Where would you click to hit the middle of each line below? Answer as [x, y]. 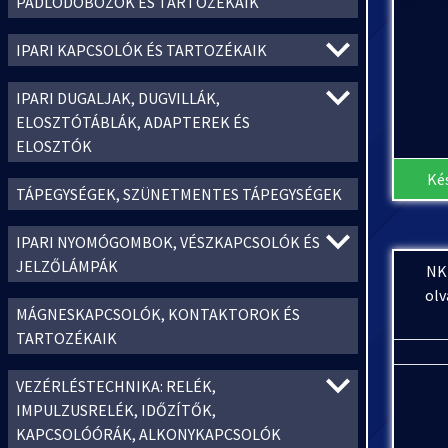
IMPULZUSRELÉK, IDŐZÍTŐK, [116, 410]
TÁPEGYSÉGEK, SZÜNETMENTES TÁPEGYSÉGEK [179, 194]
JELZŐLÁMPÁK [67, 266]
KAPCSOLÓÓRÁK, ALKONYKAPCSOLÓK [148, 434]
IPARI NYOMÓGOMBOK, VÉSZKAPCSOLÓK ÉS [168, 242]
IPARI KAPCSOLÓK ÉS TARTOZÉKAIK [141, 50]
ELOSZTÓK [54, 146]
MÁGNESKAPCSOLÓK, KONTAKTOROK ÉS [158, 314]
